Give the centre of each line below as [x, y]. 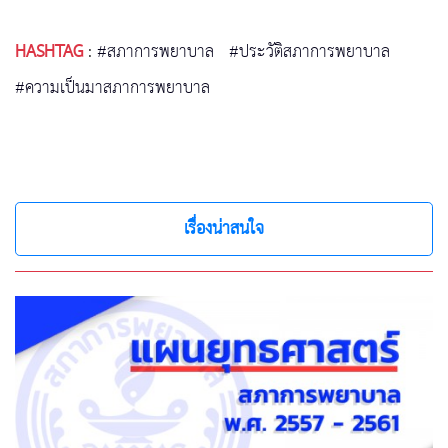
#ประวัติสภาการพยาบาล [309, 52]
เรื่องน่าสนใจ [224, 229]
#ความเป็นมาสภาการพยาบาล [112, 88]
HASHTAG [49, 52]
